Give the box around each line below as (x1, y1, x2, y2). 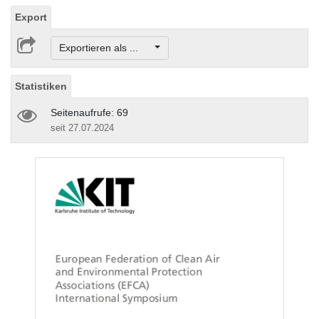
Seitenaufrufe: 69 (51, 107, 128, 119)
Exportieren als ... (58, 42, 152, 54)
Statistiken (15, 80, 67, 93)
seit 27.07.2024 (51, 122, 114, 134)
